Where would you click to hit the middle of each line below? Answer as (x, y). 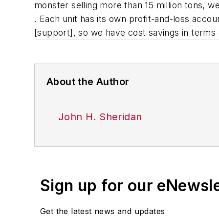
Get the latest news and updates (103, 211)
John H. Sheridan (100, 117)
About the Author (88, 82)
